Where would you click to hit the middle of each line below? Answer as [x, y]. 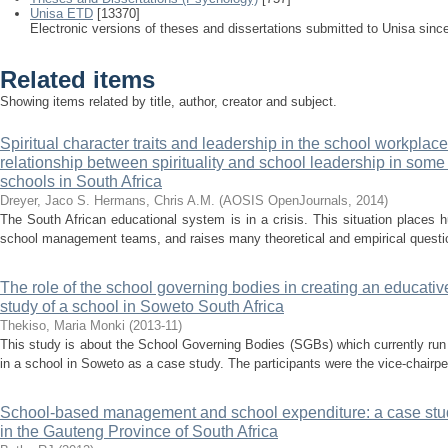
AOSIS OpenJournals [285, 200]
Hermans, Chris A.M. [154, 200]
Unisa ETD [61, 13]
